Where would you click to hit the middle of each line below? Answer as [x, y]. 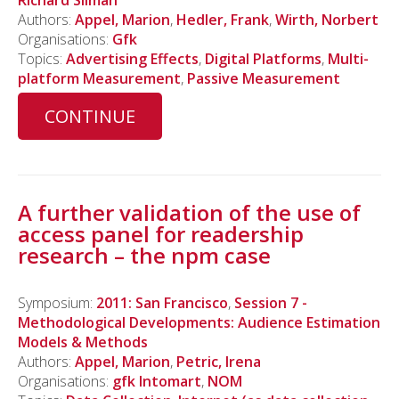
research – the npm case [144, 255]
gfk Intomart [157, 381]
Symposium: [57, 302]
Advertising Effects [132, 59]
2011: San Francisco [162, 302]
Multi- [348, 59]
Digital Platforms [263, 59]
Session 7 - [271, 302]
